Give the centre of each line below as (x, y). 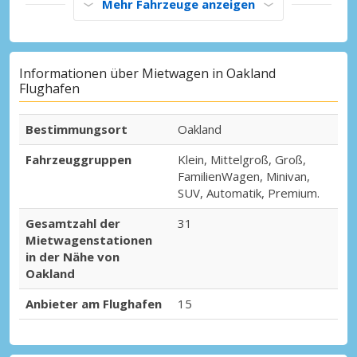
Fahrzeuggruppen (78, 160)
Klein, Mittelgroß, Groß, (242, 160)
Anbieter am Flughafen (94, 304)
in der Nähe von (73, 257)
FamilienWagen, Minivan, (244, 177)
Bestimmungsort (76, 129)
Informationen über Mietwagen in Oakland (147, 74)
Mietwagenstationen (89, 240)
